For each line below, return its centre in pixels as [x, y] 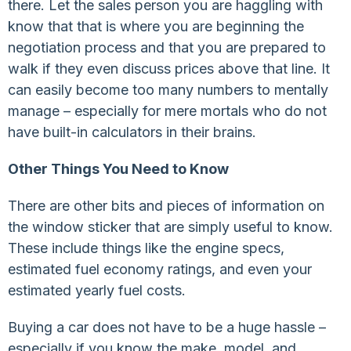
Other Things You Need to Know [118, 168]
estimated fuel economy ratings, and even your [160, 269]
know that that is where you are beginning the [156, 26]
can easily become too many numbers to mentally [168, 89]
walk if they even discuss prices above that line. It [169, 68]
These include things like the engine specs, [146, 248]
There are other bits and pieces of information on [166, 205]
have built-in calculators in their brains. [132, 132]
